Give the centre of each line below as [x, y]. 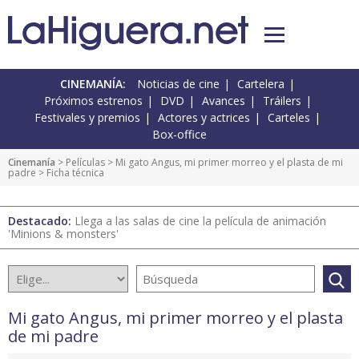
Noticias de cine [178, 84]
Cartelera [261, 84]
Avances [223, 101]
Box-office [179, 135]
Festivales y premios [87, 118]
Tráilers [282, 101]
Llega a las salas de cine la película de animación [200, 221]
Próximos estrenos [93, 101]
